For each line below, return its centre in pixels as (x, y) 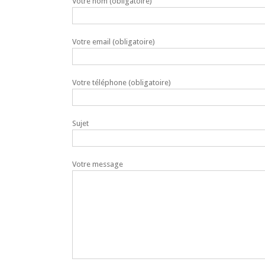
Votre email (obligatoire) (114, 42)
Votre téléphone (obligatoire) (122, 83)
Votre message (98, 164)
